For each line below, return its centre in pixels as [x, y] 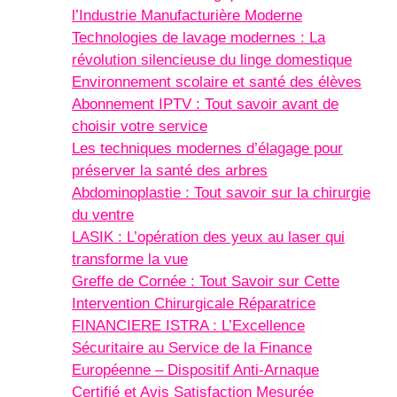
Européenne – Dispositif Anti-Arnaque [195, 370]
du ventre [103, 215]
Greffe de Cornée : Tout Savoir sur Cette [206, 282]
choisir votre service [140, 127]
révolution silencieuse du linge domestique [212, 60]
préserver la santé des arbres [170, 171]
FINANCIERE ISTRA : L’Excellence [188, 326]
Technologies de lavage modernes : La [198, 38]
